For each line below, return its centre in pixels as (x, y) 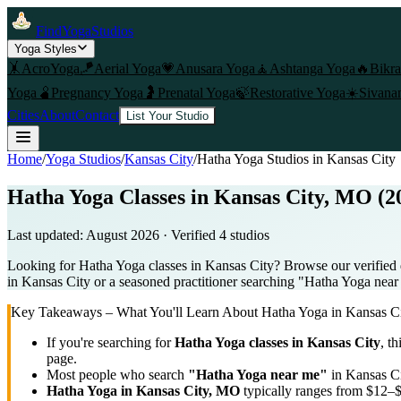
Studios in (295, 159)
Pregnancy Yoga (97, 93)
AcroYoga (51, 68)
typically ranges (288, 390)
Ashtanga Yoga (312, 68)
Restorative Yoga (298, 93)
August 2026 (123, 235)
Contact (97, 115)
